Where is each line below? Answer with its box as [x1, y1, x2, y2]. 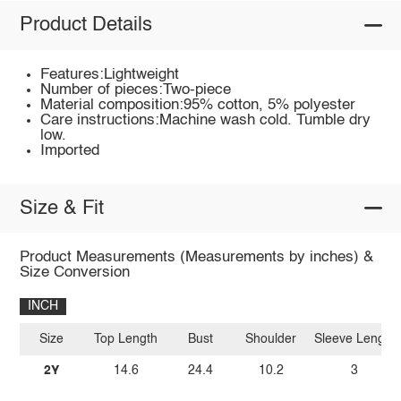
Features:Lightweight [40, 66, 180, 82]
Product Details [19, 15, 152, 36]
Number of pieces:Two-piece [40, 81, 232, 98]
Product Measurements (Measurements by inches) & [19, 250, 373, 266]
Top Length [94, 332, 158, 346]
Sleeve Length [313, 332, 396, 346]
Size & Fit [19, 198, 104, 218]
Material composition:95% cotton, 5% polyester [40, 97, 356, 113]
